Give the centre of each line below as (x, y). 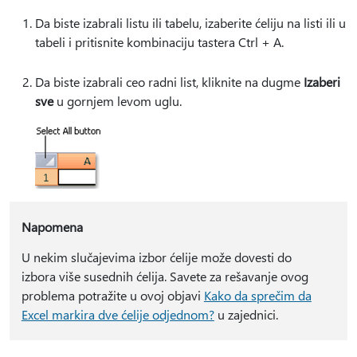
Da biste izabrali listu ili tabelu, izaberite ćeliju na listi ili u (190, 23)
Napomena (52, 227)
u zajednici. (246, 314)
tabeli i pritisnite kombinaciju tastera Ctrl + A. (159, 42)
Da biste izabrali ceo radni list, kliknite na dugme (169, 82)
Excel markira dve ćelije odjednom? (118, 314)
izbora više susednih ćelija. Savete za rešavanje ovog (165, 276)
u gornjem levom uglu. (118, 101)
